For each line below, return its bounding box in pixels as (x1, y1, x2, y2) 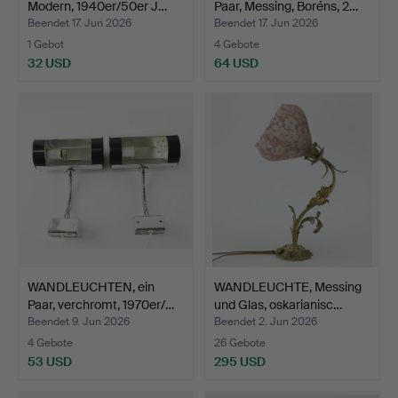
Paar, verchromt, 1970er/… (28, 296, 174, 313)
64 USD (214, 54, 259, 71)
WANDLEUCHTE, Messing (214, 278, 362, 295)
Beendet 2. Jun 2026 (214, 314, 317, 329)
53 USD (28, 353, 72, 370)
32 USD (28, 54, 71, 71)
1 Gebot (28, 36, 64, 52)
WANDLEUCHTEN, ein (28, 278, 155, 295)
